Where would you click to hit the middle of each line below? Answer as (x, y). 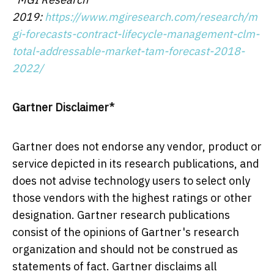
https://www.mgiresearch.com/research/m (151, 17)
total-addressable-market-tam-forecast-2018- (128, 51)
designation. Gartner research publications (121, 215)
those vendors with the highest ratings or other (132, 198)
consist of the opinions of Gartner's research (126, 232)
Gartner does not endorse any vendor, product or (137, 146)
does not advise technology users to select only (131, 180)
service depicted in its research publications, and (136, 163)
